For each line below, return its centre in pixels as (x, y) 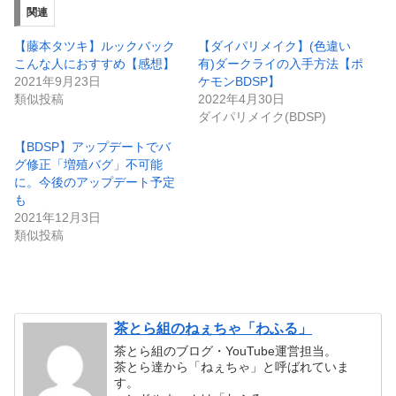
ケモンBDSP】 (239, 82)
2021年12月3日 (57, 218)
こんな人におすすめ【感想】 (95, 64)
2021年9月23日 (57, 82)
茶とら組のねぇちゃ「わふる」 (213, 329)
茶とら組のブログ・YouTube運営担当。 (226, 351)
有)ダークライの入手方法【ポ (281, 64)
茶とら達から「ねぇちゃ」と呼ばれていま (232, 367)
